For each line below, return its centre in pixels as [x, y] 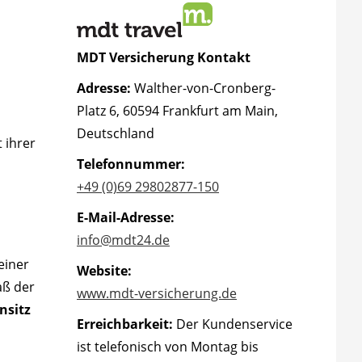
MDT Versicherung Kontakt [164, 57]
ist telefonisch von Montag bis [168, 346]
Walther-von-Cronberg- [203, 88]
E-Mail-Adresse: [126, 217]
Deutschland [116, 133]
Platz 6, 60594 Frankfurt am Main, [177, 110]
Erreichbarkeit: [125, 324]
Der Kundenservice [233, 324]
